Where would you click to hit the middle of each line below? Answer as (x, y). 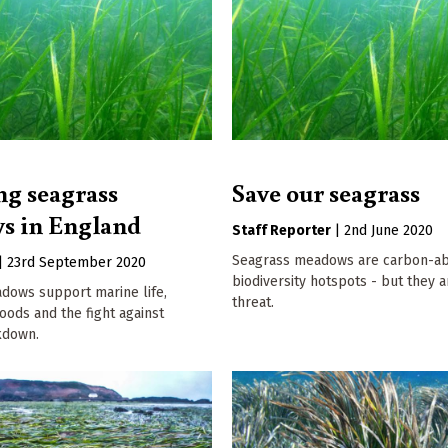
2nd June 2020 (389, 231)
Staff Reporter (282, 231)
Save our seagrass (326, 192)
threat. (253, 303)
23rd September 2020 (77, 263)
